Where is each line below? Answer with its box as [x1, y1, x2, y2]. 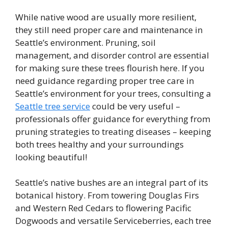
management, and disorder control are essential [15, 49, 209, 61]
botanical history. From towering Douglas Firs [15, 189, 199, 202]
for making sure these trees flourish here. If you [15, 62, 205, 74]
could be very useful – [90, 100, 180, 112]
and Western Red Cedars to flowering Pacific [15, 202, 191, 214]
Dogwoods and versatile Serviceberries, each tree [15, 215, 211, 227]
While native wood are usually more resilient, [15, 11, 196, 23]
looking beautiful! [15, 151, 87, 163]
